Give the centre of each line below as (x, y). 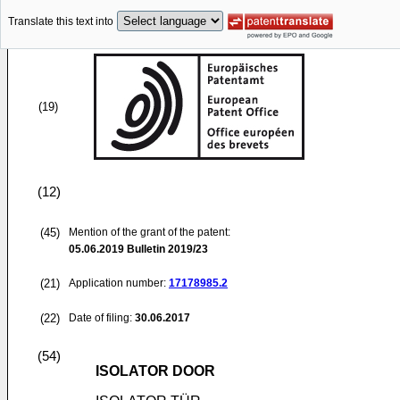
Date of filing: (100, 318)
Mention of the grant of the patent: (150, 232)
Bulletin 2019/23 (166, 249)
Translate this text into (61, 22)
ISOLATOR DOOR (155, 371)
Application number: (119, 283)
